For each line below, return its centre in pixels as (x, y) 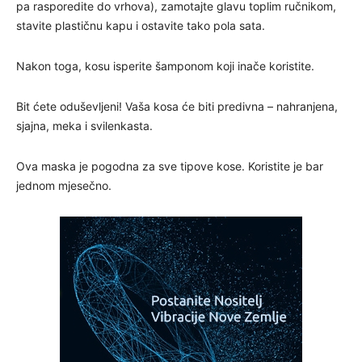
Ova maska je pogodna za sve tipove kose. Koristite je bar (170, 166)
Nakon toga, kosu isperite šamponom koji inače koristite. (165, 65)
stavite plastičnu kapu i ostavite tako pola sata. (141, 25)
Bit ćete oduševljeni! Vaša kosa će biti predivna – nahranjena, (177, 106)
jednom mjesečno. (64, 185)
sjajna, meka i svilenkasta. (84, 125)
